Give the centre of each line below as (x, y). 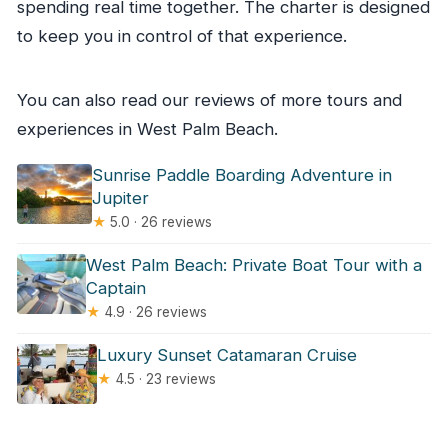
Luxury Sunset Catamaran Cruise (226, 354)
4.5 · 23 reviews (163, 378)
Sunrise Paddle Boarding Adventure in (241, 174)
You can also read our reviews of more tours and (209, 99)
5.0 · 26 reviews (158, 221)
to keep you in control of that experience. (181, 35)
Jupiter (120, 197)
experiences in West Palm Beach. (147, 128)
